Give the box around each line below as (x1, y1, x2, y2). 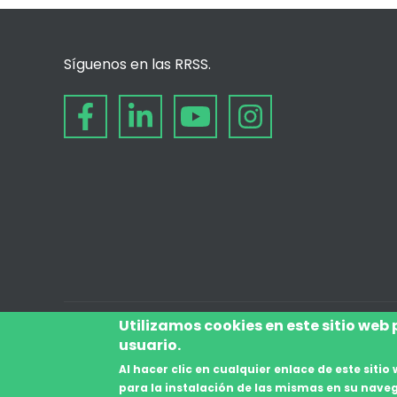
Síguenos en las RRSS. (64, 54, 211, 74)
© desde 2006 (64, 343, 145, 360)
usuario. (119, 335, 182, 355)
